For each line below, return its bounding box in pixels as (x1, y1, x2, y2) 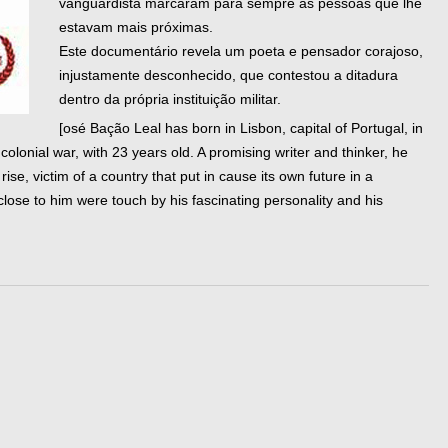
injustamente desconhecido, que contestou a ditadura (59, 67, 398, 83)
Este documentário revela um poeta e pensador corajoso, (59, 43, 423, 59)
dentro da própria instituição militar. (59, 91, 281, 107)
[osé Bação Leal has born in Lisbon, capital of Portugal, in (59, 120, 423, 136)
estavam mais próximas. (59, 19, 213, 35)
